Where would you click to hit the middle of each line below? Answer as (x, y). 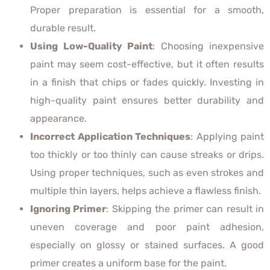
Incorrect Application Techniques (110, 136)
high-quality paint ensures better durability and (147, 100)
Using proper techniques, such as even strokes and (147, 172)
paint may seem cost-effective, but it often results (147, 64)
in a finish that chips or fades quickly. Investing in (147, 82)
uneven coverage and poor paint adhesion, (147, 227)
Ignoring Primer (68, 209)
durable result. (63, 28)
